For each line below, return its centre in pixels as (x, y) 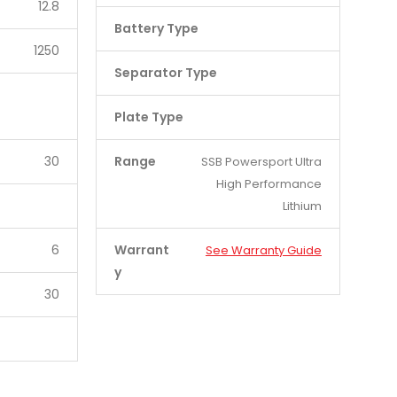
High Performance (269, 184)
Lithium (302, 206)
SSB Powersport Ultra (261, 162)
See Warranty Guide (263, 250)
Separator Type (165, 73)
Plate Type (148, 117)
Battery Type (156, 28)
